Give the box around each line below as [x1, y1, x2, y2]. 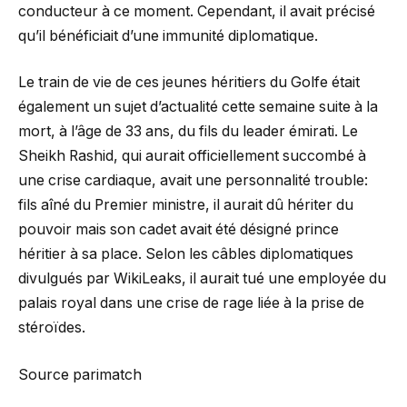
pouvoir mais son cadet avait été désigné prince [18, 221, 339, 239]
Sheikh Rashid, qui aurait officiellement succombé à [18, 147, 366, 165]
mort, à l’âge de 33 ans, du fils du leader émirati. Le [18, 123, 358, 141]
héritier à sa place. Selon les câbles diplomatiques [18, 245, 353, 263]
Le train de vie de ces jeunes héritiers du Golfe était [18, 74, 360, 92]
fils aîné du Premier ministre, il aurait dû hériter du [18, 196, 353, 214]
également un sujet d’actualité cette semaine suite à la [18, 98, 378, 116]
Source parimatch [18, 365, 142, 383]
